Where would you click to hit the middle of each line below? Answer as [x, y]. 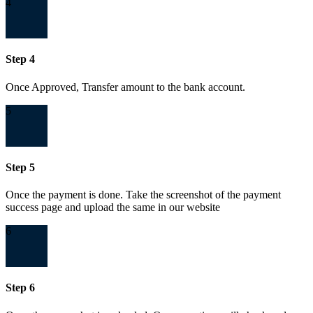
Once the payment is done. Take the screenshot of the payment [143, 195]
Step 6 [20, 288]
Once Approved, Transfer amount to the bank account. [125, 87]
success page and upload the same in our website [113, 208]
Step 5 [20, 167]
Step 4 [20, 59]
